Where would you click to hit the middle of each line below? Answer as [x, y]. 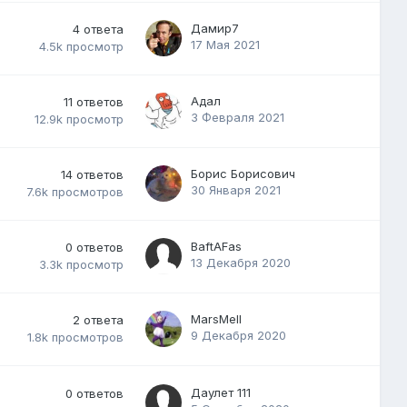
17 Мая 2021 [225, 44]
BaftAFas [216, 246]
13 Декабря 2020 [241, 262]
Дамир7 [215, 28]
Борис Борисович [243, 173]
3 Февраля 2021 [238, 117]
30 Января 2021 [236, 189]
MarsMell [216, 318]
